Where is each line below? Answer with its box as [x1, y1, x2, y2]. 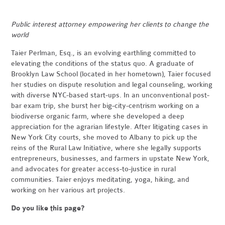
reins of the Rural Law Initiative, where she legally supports [11, 143, 202, 152]
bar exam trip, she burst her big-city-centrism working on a [11, 101, 200, 110]
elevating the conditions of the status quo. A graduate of [11, 59, 194, 68]
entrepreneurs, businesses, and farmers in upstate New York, [11, 154, 210, 163]
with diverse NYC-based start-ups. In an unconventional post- [11, 90, 210, 99]
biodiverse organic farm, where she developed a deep [11, 111, 185, 121]
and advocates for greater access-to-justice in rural [11, 164, 176, 173]
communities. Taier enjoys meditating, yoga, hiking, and [11, 175, 190, 184]
